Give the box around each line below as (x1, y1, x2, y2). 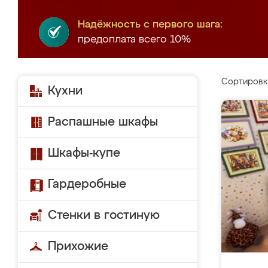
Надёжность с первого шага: (78, 20, 223, 30)
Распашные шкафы (48, 116, 158, 128)
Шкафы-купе (48, 147, 120, 159)
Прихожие (48, 240, 108, 252)
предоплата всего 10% (78, 35, 191, 45)
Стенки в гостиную (48, 209, 160, 221)
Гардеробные (48, 178, 126, 190)
